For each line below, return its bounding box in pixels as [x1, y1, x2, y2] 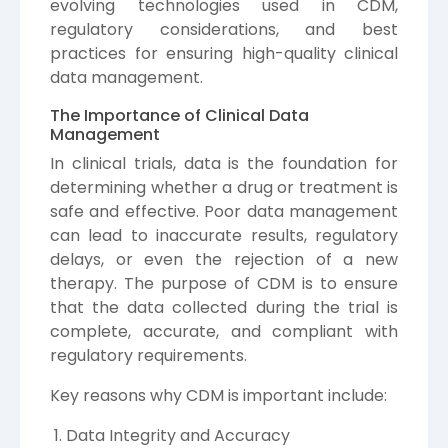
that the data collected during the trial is [50, 295, 398, 319]
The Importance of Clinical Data [50, 103, 309, 127]
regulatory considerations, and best [50, 17, 398, 41]
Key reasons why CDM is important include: [50, 383, 387, 407]
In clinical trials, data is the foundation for [50, 151, 398, 175]
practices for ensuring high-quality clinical [50, 41, 398, 65]
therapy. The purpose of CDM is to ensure [50, 271, 398, 295]
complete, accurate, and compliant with [50, 319, 398, 343]
